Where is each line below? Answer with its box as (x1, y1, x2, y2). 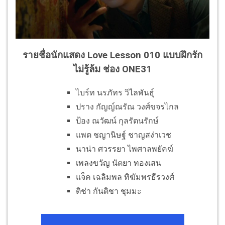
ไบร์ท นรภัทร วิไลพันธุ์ (76, 87, 154, 97)
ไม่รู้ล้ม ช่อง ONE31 (73, 63, 152, 75)
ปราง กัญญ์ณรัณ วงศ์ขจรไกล (76, 101, 179, 111)
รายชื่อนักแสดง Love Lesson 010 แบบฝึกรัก (23, 49, 202, 61)
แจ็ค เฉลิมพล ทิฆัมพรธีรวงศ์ (76, 172, 174, 182)
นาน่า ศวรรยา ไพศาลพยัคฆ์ (76, 144, 173, 154)
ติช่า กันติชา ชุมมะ (76, 186, 142, 196)
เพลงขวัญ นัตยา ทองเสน (76, 158, 161, 168)
